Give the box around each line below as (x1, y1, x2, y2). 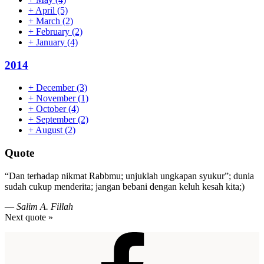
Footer (4, 231, 45, 247)
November (34, 93, 78, 104)
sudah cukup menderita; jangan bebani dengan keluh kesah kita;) (5, 181, 245, 192)
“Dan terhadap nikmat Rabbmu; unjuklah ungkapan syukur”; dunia (5, 170, 254, 181)
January (34, 37, 67, 47)
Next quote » (5, 212, 53, 222)
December (34, 82, 77, 93)
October (34, 104, 68, 114)
